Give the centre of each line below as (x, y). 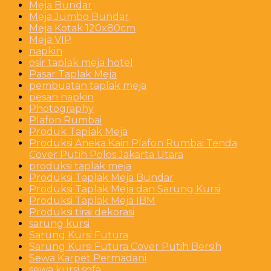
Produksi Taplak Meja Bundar (101, 177)
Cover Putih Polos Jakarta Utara (106, 154)
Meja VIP (50, 39)
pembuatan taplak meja (88, 85)
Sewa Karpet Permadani (88, 258)
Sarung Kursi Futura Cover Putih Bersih (125, 246)
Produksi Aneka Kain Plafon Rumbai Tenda (133, 143)
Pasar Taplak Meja (73, 74)
